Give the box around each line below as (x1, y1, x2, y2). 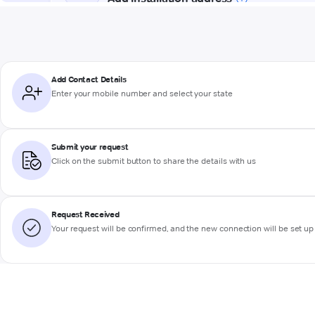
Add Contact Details (51, 74, 127, 85)
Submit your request (51, 141, 129, 153)
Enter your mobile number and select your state (51, 88, 233, 99)
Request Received (51, 209, 120, 220)
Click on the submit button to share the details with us (51, 155, 257, 167)
